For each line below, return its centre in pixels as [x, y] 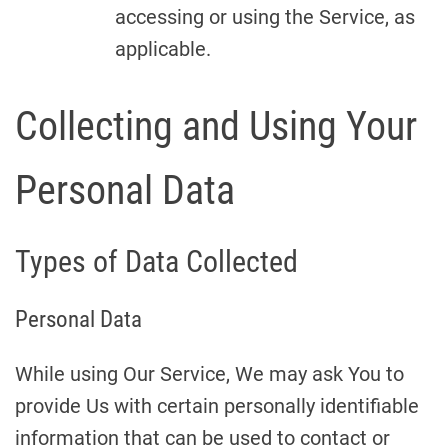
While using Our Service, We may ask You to [209, 374]
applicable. [163, 49]
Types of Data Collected [156, 261]
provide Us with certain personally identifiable [217, 406]
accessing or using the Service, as [265, 17]
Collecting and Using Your [216, 126]
